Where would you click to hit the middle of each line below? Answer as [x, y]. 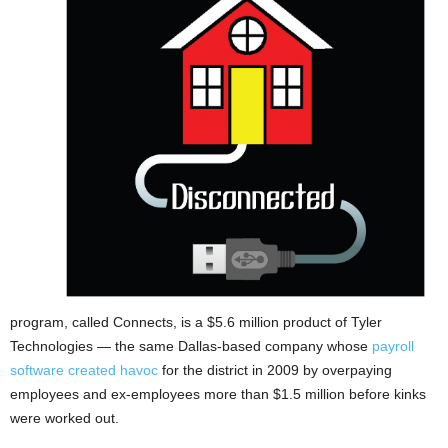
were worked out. [64, 417]
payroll [393, 345]
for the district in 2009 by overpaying [275, 369]
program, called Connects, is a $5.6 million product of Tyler [196, 321]
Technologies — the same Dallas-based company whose [191, 345]
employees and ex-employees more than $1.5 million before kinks [218, 393]
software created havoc [84, 369]
